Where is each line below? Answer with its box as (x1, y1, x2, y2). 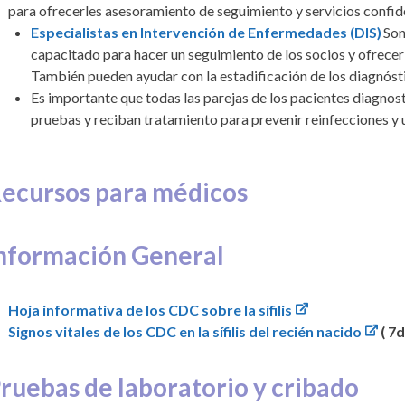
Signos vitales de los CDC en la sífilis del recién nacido (8, 322, 363, 340)
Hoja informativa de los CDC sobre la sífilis (8, 300, 293, 318)
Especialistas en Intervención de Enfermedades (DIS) (31, 23, 382, 41)
